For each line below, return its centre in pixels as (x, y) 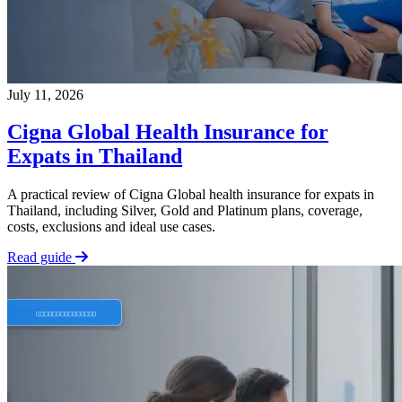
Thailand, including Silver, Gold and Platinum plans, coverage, (185, 211)
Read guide (41, 258)
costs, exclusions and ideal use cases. (111, 227)
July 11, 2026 (45, 94)
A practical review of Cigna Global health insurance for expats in (191, 195)
